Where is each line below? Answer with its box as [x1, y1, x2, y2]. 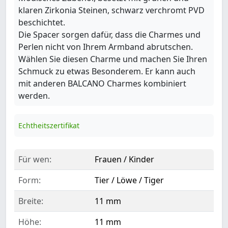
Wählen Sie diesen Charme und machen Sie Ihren [18, 53, 207, 65]
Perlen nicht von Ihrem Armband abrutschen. [18, 41, 193, 52]
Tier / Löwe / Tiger [95, 174, 164, 186]
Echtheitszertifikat [18, 120, 79, 130]
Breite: [18, 195, 43, 207]
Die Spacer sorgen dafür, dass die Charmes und [18, 28, 201, 40]
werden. [18, 90, 50, 101]
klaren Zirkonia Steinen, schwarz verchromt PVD [18, 4, 205, 16]
